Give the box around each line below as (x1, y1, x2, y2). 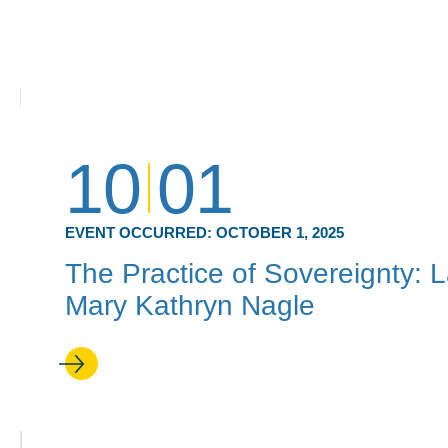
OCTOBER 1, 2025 (216, 224, 344, 241)
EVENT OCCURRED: (65, 224, 216, 241)
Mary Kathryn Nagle (65, 290, 315, 321)
